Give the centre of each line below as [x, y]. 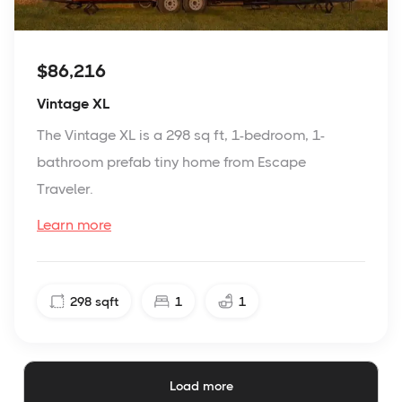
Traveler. [65, 189]
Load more [201, 386]
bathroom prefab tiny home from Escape [171, 162]
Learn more [74, 225]
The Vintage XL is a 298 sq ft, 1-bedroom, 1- [181, 135]
